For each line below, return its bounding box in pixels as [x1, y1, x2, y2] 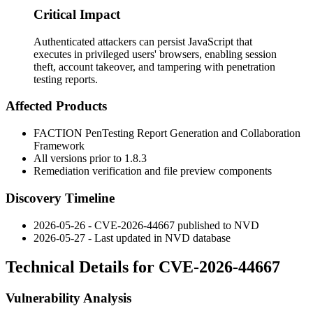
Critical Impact [34, 6, 120, 22]
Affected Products [6, 99, 107, 114]
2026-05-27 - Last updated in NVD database [34, 231, 231, 244]
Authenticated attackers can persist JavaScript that [34, 35, 252, 48]
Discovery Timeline [6, 190, 115, 205]
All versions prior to [34, 152, 124, 165]
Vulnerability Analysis [6, 291, 131, 306]
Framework [34, 140, 85, 152]
